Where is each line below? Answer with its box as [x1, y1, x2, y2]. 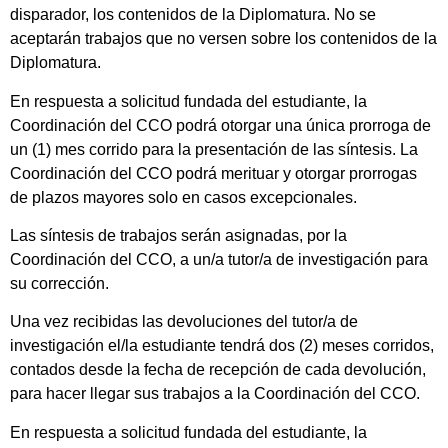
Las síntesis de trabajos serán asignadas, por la [10, 227, 347, 245]
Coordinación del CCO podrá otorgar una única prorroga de [10, 116, 431, 134]
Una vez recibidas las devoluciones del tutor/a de [10, 313, 358, 331]
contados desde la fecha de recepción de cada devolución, [10, 361, 426, 379]
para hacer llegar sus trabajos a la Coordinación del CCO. [10, 385, 420, 403]
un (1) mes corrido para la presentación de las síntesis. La [10, 140, 418, 158]
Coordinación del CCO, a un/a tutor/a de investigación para [10, 251, 428, 269]
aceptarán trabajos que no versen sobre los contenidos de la [10, 30, 437, 48]
